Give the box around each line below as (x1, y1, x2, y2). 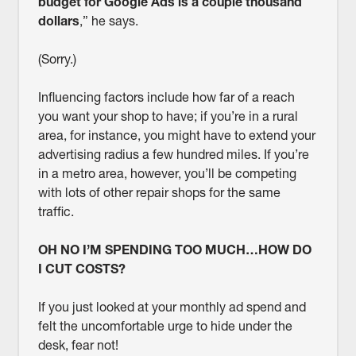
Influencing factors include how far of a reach (37, 89, 295, 106)
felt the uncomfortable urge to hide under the (37, 318, 292, 335)
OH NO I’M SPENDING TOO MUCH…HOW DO (37, 242, 311, 258)
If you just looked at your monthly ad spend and (37, 299, 306, 315)
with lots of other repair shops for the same (37, 184, 281, 201)
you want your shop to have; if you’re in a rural (37, 108, 298, 125)
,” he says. (79, 13, 141, 29)
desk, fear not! (37, 337, 122, 354)
